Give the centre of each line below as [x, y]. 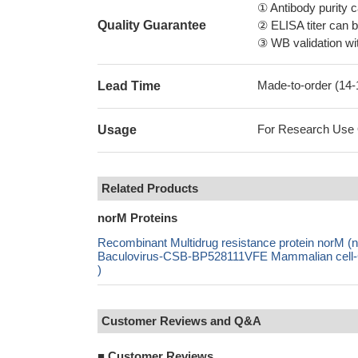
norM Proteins [137, 218]
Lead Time [129, 86]
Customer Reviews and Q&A [181, 321]
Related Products [150, 188]
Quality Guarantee [152, 25]
